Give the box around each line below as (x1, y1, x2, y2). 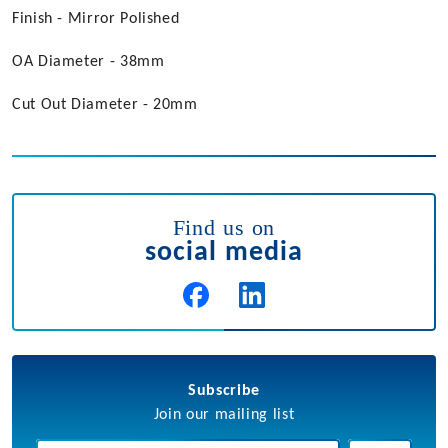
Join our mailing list (153, 407, 295, 424)
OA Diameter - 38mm (12, 54, 165, 71)
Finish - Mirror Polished (12, 11, 180, 28)
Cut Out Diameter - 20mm (12, 97, 198, 114)
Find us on (172, 215, 276, 241)
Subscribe (188, 383, 260, 400)
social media (144, 239, 304, 268)
